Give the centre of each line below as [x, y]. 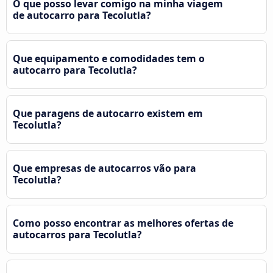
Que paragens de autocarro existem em [108, 114]
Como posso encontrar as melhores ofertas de [123, 223]
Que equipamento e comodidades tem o [109, 59]
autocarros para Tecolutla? [77, 235]
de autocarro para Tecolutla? [82, 16]
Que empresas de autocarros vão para [105, 168]
